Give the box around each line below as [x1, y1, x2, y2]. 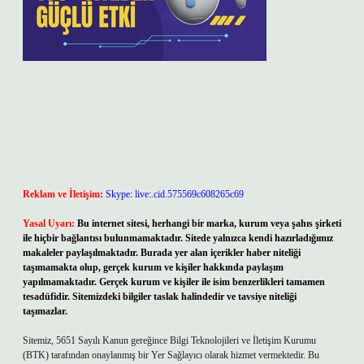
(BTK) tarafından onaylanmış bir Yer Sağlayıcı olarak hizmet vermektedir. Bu [23, 349, 319, 361]
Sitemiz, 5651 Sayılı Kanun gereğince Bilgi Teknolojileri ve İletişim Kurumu [23, 335, 316, 346]
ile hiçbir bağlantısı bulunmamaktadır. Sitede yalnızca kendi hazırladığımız [23, 232, 333, 244]
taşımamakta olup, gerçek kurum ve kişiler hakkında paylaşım [23, 262, 284, 273]
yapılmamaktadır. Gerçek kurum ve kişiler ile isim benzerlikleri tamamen [23, 276, 325, 288]
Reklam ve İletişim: [23, 188, 103, 200]
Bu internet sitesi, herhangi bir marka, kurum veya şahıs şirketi [77, 218, 341, 229]
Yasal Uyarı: [23, 218, 75, 229]
